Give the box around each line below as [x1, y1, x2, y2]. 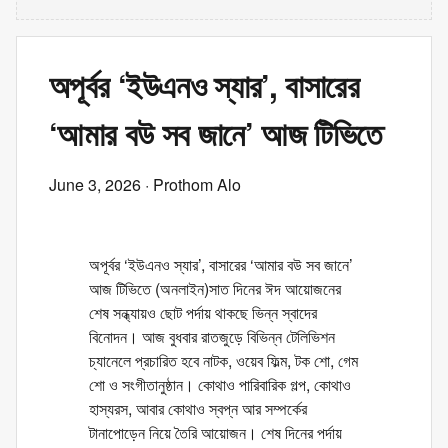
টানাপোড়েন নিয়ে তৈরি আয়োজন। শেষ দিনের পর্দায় [89, 421, 342, 444]
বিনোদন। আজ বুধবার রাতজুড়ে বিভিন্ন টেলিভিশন [89, 325, 335, 348]
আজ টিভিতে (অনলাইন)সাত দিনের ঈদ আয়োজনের [89, 277, 341, 300]
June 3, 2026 [49, 173, 141, 196]
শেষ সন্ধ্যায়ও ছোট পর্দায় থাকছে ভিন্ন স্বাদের [89, 301, 317, 324]
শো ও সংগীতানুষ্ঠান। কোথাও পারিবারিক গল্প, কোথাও [89, 373, 351, 396]
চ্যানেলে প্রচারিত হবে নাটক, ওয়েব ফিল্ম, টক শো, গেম [89, 349, 358, 372]
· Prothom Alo [141, 173, 241, 196]
